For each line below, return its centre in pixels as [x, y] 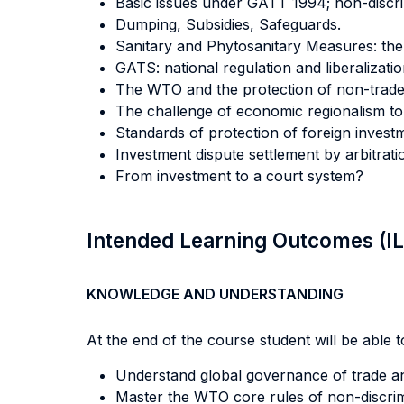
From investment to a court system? [239, 176]
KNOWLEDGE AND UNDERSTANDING [215, 294]
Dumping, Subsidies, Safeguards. [228, 24]
